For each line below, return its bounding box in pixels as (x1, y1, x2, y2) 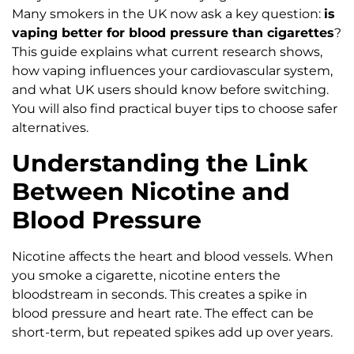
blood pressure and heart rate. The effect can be (12, 305, 314, 321)
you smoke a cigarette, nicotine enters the (12, 267, 281, 283)
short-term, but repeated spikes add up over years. (12, 324, 333, 340)
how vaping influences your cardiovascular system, (12, 63, 333, 79)
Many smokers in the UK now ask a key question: (12, 6, 324, 22)
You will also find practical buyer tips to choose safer (12, 101, 337, 117)
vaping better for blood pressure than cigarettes (12, 25, 334, 41)
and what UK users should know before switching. (12, 82, 329, 98)
